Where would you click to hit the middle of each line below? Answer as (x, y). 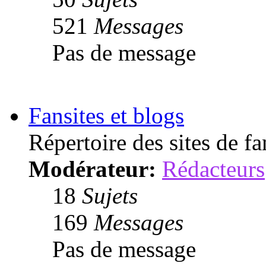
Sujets (110, 195)
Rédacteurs (213, 169)
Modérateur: (92, 169)
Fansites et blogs (106, 115)
